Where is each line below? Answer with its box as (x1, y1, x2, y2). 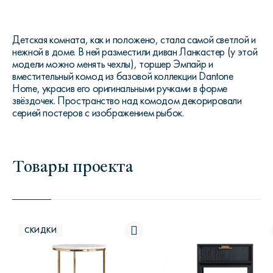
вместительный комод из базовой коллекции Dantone (12, 69, 233, 83)
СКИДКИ (24, 225, 57, 236)
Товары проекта (12, 152, 133, 179)
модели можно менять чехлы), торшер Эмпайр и (12, 57, 213, 71)
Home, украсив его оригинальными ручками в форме (12, 82, 228, 96)
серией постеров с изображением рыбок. (12, 106, 184, 120)
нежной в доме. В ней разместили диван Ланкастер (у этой (12, 45, 258, 59)
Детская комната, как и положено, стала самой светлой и (12, 33, 256, 47)
